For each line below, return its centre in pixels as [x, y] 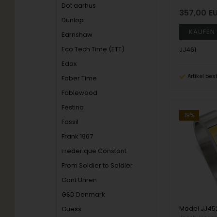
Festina [73, 107]
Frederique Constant [94, 151]
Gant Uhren [79, 180]
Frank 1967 [77, 136]
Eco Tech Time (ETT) [93, 49]
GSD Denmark [84, 194]
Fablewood [80, 93]
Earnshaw [77, 35]
